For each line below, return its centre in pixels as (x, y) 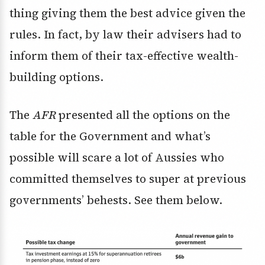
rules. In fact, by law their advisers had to (125, 35)
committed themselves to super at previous (128, 179)
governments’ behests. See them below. (116, 200)
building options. (56, 77)
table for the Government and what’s (110, 136)
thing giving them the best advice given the (127, 13)
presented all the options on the (143, 115)
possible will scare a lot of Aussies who (117, 158)
